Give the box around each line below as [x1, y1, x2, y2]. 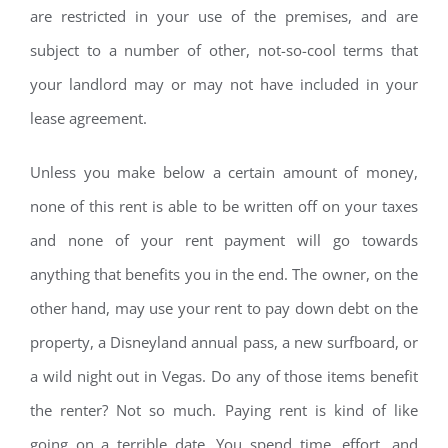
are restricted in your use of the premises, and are [30, 6, 418, 27]
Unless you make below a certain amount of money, [30, 162, 418, 183]
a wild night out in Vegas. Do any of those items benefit [30, 366, 418, 387]
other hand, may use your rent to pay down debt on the [30, 298, 418, 319]
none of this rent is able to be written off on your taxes [30, 196, 418, 217]
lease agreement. [30, 108, 147, 129]
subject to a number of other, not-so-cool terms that [30, 40, 418, 61]
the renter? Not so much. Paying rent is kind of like [30, 400, 418, 421]
